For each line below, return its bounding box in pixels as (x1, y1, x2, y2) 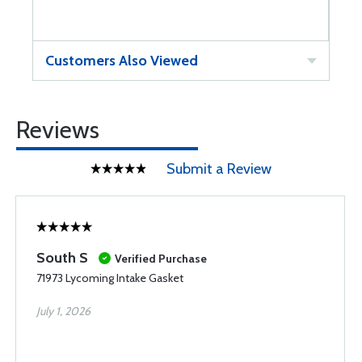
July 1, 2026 (36, 304, 90, 318)
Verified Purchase (115, 251, 207, 266)
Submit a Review (166, 160, 271, 178)
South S (36, 249, 88, 267)
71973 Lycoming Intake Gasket (36, 271, 183, 285)
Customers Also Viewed (45, 52, 198, 69)
